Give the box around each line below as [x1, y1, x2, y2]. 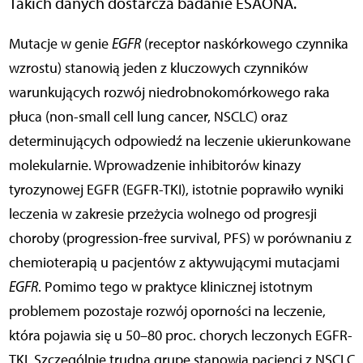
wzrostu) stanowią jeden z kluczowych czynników [8, 59, 308, 78]
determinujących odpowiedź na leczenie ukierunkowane [8, 132, 351, 151]
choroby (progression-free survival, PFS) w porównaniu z [8, 229, 352, 248]
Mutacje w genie [19, 35, 112, 53]
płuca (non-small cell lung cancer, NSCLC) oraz [8, 108, 288, 126]
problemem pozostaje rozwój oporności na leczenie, [8, 302, 326, 321]
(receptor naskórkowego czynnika [140, 35, 348, 53]
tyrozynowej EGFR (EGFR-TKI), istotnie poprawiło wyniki [8, 181, 344, 199]
